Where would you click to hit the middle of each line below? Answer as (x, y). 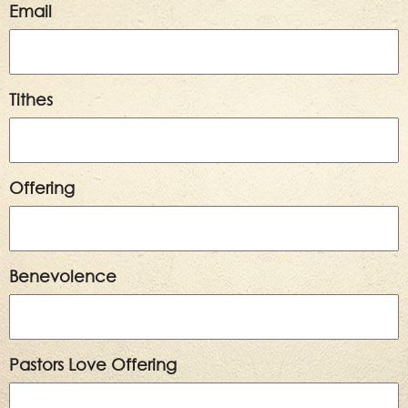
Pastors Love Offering (93, 364)
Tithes (31, 99)
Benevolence (63, 275)
